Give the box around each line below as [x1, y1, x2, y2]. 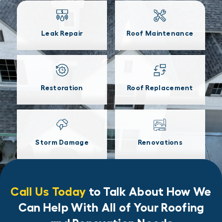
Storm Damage [35, 139, 89, 146]
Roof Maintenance [126, 30, 194, 37]
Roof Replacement [126, 84, 193, 92]
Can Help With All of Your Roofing [18, 201, 204, 214]
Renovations [137, 139, 183, 146]
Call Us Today [10, 185, 86, 198]
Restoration [41, 84, 83, 92]
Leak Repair [41, 30, 83, 37]
